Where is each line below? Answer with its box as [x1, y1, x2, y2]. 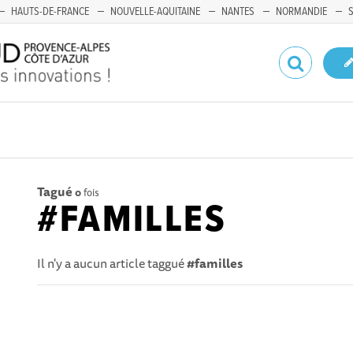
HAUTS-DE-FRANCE [11, 5, 89, 19]
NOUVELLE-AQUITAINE [110, 5, 200, 19]
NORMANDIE [276, 5, 327, 19]
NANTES [221, 5, 255, 19]
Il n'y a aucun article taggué [37, 253, 188, 273]
